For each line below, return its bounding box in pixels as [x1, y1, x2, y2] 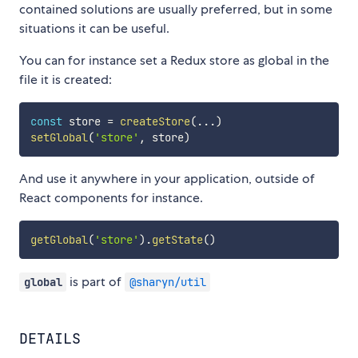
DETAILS [19, 329, 81, 348]
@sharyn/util [129, 275, 206, 290]
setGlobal [30, 130, 88, 145]
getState [151, 233, 203, 248]
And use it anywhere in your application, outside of [19, 170, 315, 188]
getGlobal [30, 233, 88, 248]
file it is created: [19, 71, 112, 89]
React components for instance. [19, 189, 203, 207]
